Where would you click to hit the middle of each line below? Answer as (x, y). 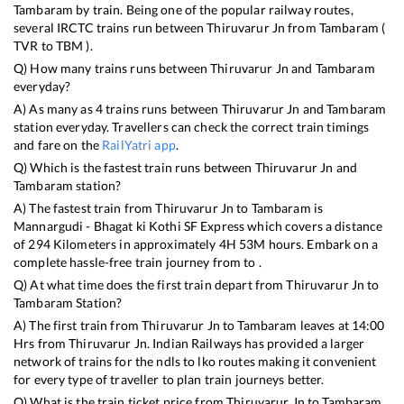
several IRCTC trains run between (110, 28)
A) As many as (55, 109)
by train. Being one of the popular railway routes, (213, 10)
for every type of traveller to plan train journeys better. (169, 380)
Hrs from (41, 344)
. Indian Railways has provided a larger (256, 344)
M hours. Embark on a (316, 244)
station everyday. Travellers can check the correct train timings (192, 127)
